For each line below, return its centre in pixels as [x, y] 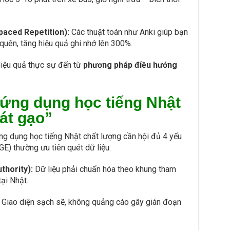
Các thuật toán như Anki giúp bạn [128, 32]
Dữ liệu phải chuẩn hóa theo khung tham [104, 169]
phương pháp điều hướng [130, 65]
